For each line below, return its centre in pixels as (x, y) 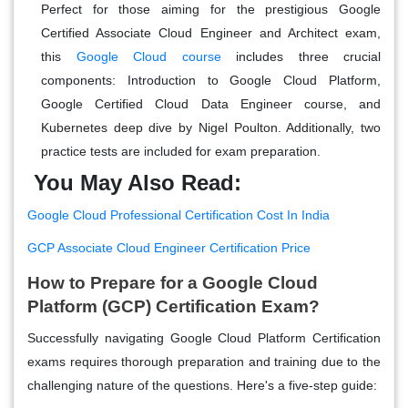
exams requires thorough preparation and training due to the (204, 361)
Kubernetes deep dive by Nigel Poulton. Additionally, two (211, 127)
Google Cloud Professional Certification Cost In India (178, 214)
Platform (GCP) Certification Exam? (173, 306)
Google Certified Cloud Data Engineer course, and (211, 103)
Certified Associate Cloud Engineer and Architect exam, (211, 32)
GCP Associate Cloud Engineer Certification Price (169, 247)
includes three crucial (301, 56)
